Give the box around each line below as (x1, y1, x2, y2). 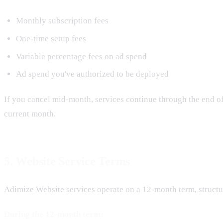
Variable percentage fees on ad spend (16, 51, 147, 61)
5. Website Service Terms (4, 154, 130, 168)
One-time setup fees (16, 33, 86, 43)
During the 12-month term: (4, 210, 104, 220)
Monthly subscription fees (16, 16, 109, 26)
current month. (4, 109, 56, 118)
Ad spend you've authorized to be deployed (16, 69, 169, 79)
